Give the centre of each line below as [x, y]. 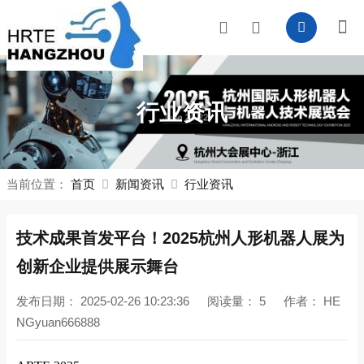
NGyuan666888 [58, 322]
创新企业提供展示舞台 [97, 266]
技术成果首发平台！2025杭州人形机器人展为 [180, 238]
